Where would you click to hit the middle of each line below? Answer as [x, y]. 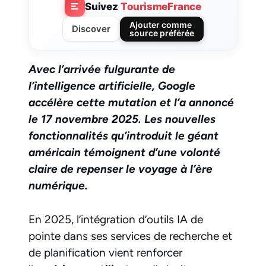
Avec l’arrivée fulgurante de [102, 69]
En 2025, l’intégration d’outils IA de [116, 219]
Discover [91, 29]
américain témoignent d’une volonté [124, 153]
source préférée [162, 33]
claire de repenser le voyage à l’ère [121, 169]
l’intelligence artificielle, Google [112, 86]
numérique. [58, 186]
